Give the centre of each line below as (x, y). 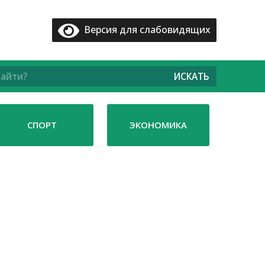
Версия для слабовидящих (145, 30)
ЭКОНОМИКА (159, 125)
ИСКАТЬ (190, 76)
